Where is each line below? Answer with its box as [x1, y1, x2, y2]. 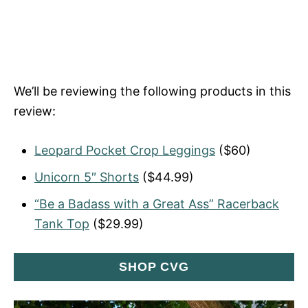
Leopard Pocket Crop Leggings [34, 142, 215, 157]
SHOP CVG [118, 259, 190, 274]
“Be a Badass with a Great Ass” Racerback [34, 196, 279, 211]
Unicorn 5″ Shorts [34, 169, 139, 184]
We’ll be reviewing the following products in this [14, 83, 291, 98]
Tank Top [34, 216, 89, 231]
